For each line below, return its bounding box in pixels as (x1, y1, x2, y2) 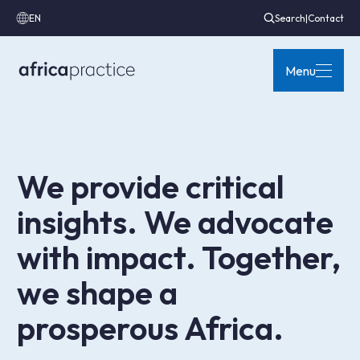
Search (275, 11, 305, 24)
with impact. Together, (16, 237, 341, 277)
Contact (308, 11, 344, 24)
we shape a (16, 272, 178, 313)
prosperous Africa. (16, 308, 284, 348)
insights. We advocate (16, 202, 333, 242)
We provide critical (16, 166, 284, 207)
